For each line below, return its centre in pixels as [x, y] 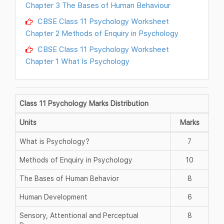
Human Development [53, 196]
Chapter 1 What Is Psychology [77, 61]
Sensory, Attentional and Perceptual [79, 215]
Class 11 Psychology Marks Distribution [84, 103]
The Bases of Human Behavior [69, 178]
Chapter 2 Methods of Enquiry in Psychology [102, 33]
